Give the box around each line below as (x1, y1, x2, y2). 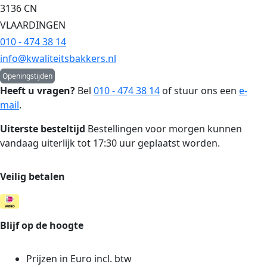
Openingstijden (2, 71, 52, 82)
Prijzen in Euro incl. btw (26, 252, 132, 265)
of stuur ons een (160, 84, 239, 98)
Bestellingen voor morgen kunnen (85, 122, 242, 136)
